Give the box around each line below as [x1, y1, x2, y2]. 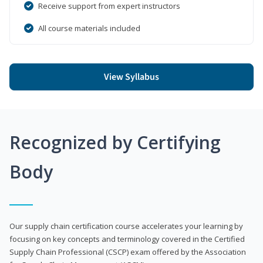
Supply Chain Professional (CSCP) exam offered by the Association [9, 246, 246, 257]
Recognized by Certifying [9, 130, 221, 154]
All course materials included [38, 22, 140, 33]
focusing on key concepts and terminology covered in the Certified [9, 233, 245, 244]
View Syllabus [104, 70, 159, 83]
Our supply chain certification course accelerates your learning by [9, 220, 243, 231]
